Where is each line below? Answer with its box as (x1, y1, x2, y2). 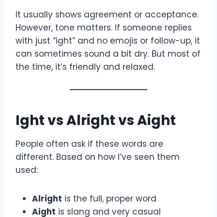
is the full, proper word (62, 192, 156, 204)
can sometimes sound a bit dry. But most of (15, 47, 201, 60)
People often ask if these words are (15, 138, 163, 150)
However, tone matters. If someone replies (15, 21, 192, 33)
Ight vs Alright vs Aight (15, 110, 176, 130)
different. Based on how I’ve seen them (15, 151, 180, 163)
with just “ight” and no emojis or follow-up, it (15, 34, 200, 46)
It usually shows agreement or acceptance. (15, 8, 199, 20)
